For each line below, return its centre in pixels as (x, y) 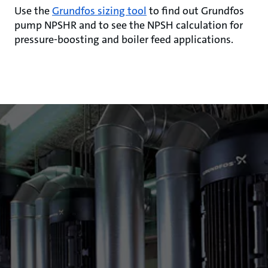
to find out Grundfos (195, 11)
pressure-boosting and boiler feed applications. (126, 39)
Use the (33, 11)
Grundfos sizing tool (99, 11)
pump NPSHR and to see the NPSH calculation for (129, 25)
